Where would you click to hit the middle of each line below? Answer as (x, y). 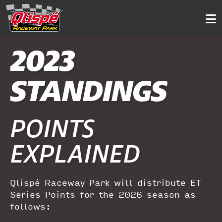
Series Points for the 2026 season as (103, 194)
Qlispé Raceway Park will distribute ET (106, 182)
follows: (30, 206)
